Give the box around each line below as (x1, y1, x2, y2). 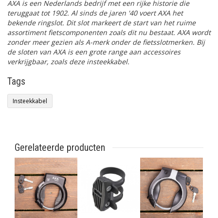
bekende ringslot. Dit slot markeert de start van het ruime (7, 18, 196, 27)
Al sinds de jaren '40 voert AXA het (71, 8, 183, 18)
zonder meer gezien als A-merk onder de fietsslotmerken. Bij (7, 37, 205, 47)
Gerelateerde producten (15, 142, 105, 153)
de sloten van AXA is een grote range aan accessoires (7, 47, 181, 56)
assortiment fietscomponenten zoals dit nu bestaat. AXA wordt (7, 28, 211, 37)
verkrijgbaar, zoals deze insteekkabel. (7, 57, 129, 66)
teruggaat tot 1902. (7, 8, 69, 18)
